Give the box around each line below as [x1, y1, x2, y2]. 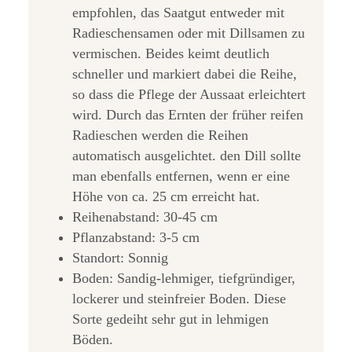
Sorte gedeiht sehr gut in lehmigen [72, 311, 269, 328]
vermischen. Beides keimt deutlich [72, 46, 269, 62]
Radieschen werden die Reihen [72, 127, 248, 144]
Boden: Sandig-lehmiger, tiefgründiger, [72, 270, 295, 287]
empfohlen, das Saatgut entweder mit [72, 5, 284, 21]
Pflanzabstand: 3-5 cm [72, 229, 200, 246]
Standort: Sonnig [72, 250, 168, 266]
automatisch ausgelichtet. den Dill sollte [72, 148, 301, 164]
